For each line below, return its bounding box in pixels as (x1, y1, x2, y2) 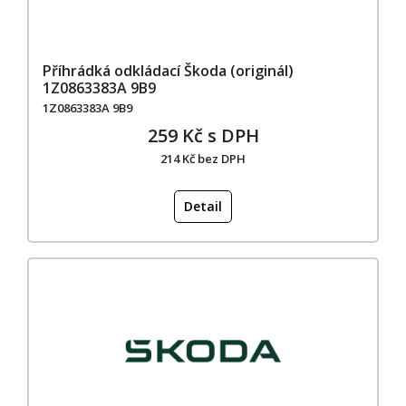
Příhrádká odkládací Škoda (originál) (43, 60, 294, 81)
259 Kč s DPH (147, 122, 259, 148)
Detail (184, 197, 222, 215)
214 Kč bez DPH (160, 150, 246, 167)
